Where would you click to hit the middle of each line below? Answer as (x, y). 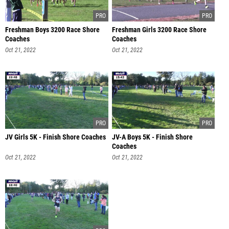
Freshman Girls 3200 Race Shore (159, 30)
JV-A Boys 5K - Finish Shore (152, 138)
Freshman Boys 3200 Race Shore (52, 30)
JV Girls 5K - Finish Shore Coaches (55, 138)
